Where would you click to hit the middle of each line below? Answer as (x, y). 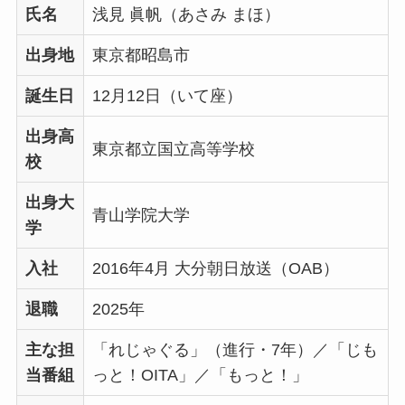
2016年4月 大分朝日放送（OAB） (215, 268)
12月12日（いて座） (167, 95)
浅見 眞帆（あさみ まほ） (186, 14)
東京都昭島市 (141, 55)
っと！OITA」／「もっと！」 (200, 375)
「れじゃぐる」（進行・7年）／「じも (235, 349)
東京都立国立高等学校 (173, 149)
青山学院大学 (141, 215)
